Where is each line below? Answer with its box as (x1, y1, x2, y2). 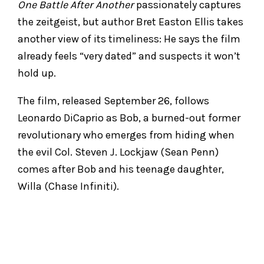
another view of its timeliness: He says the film (18, 32, 240, 45)
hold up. (18, 66, 56, 80)
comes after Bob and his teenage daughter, (18, 162, 224, 176)
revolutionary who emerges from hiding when (18, 128, 235, 141)
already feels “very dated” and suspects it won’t (18, 49, 240, 62)
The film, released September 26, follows (18, 94, 209, 107)
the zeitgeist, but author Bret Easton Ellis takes (18, 15, 243, 28)
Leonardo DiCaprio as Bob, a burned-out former (18, 111, 240, 124)
